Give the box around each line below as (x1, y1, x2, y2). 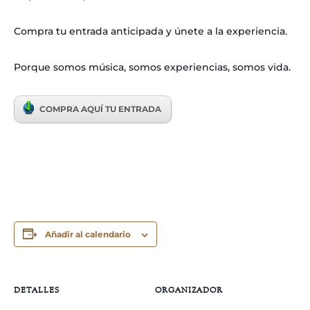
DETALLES (14, 284, 60, 295)
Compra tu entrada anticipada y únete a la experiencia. (14, 24, 287, 37)
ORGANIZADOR (155, 284, 223, 295)
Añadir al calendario (45, 228, 131, 239)
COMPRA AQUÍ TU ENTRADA (39, 103, 161, 114)
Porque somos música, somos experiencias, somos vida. (14, 60, 291, 73)
